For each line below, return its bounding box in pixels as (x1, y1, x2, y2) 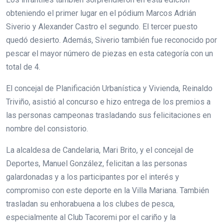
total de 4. (6, 62, 40, 72)
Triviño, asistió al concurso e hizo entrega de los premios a (6, 97, 211, 107)
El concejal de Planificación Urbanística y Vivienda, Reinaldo (6, 84, 213, 94)
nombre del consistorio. (6, 124, 88, 134)
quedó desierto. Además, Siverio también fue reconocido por (6, 35, 217, 45)
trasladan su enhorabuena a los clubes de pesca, (6, 199, 175, 209)
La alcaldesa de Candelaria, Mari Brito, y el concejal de (6, 145, 194, 155)
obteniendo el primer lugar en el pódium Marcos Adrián (6, 8, 196, 18)
